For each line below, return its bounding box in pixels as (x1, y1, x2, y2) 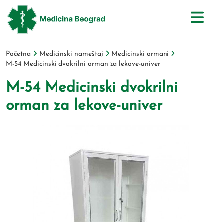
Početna (6, 50, 31, 57)
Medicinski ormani (111, 50, 169, 57)
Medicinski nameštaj (39, 50, 103, 57)
